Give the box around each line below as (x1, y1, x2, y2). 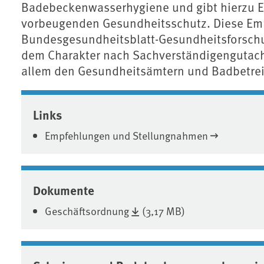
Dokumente (33, 180, 94, 199)
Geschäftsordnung (45, 203, 129, 218)
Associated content (21, 87, 167, 111)
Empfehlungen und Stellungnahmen (45, 127, 208, 143)
